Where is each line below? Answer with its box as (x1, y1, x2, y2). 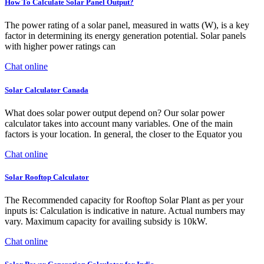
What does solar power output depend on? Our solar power (5, 107, 225, 118)
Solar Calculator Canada (5, 85, 88, 94)
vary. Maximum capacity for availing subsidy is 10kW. (5, 216, 207, 227)
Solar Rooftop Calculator (5, 172, 89, 181)
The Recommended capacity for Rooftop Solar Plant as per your (5, 195, 243, 206)
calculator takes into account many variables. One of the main (5, 118, 233, 128)
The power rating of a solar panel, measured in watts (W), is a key (5, 20, 249, 31)
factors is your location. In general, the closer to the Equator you (5, 128, 242, 139)
